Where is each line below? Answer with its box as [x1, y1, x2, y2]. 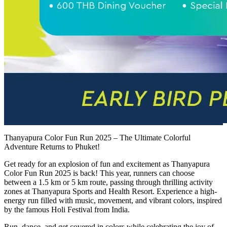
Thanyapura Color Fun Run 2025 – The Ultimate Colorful [4, 133, 191, 142]
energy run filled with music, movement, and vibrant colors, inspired [4, 196, 222, 205]
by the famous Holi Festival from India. [4, 205, 130, 214]
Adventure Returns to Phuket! [4, 142, 100, 152]
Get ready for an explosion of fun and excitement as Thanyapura [4, 160, 210, 169]
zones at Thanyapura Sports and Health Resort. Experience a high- [4, 187, 217, 196]
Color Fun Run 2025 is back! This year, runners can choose [4, 169, 195, 178]
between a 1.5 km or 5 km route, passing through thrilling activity [4, 178, 213, 187]
